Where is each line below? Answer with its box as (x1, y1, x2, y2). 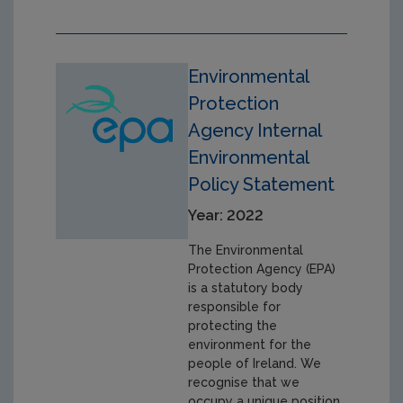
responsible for (188, 300, 282, 315)
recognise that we (188, 375, 300, 390)
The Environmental (188, 243, 304, 258)
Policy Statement (188, 174, 336, 196)
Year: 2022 (188, 207, 264, 225)
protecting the (188, 318, 278, 334)
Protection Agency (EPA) (188, 262, 336, 277)
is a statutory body (188, 281, 304, 296)
